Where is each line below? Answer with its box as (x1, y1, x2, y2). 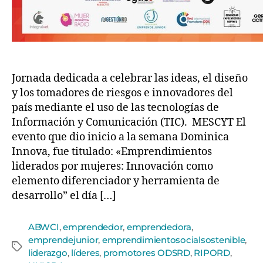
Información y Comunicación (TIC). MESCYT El (12, 116, 246, 129)
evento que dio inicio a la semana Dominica (12, 130, 229, 144)
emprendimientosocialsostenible (102, 234, 245, 245)
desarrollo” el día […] (12, 189, 116, 203)
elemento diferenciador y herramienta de (12, 174, 220, 188)
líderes (71, 247, 100, 258)
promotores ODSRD (103, 247, 190, 258)
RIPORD (194, 247, 230, 258)
